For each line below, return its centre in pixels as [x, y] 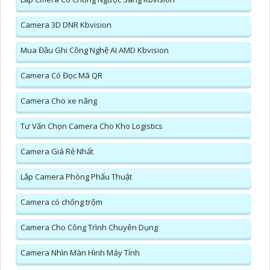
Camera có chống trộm [61, 202]
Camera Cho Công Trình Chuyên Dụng [89, 228]
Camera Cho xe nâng [59, 101]
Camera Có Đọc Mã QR [61, 76]
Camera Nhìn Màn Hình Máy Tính [80, 253]
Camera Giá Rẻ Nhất [57, 152]
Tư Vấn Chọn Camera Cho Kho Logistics [92, 126]
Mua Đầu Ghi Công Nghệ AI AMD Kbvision [95, 50]
